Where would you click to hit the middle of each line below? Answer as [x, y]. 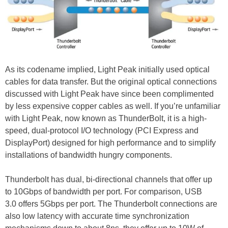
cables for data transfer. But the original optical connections [111, 81]
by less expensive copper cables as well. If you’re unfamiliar [113, 106]
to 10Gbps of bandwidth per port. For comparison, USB [104, 191]
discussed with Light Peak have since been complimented [109, 94]
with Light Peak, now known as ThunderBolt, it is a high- [106, 118]
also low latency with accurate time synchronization [97, 216]
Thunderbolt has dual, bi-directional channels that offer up [109, 179]
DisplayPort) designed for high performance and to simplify [110, 142]
